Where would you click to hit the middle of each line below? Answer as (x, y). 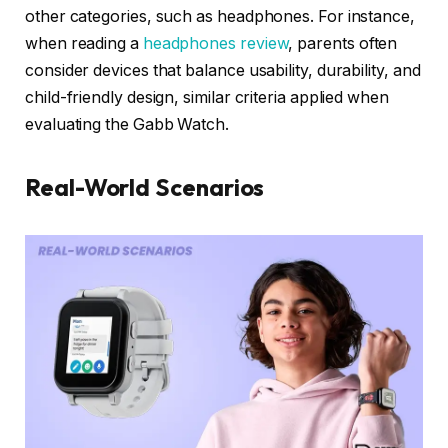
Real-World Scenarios (145, 187)
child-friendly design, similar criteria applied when (207, 98)
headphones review (215, 44)
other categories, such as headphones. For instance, (220, 17)
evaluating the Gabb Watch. (127, 125)
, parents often (343, 44)
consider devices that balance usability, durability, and (223, 71)
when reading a (84, 44)
